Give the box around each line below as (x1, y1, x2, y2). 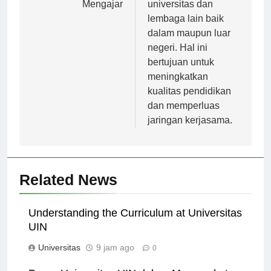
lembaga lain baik (148, 13, 224, 24)
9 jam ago (96, 242, 134, 252)
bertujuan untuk (148, 56, 214, 67)
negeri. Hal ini (148, 42, 207, 53)
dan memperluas (148, 100, 220, 111)
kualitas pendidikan (148, 85, 231, 96)
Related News (19, 171, 117, 188)
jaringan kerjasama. (148, 114, 232, 125)
